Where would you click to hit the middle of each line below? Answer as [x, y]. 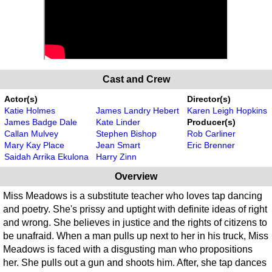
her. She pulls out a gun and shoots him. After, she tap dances [135, 262]
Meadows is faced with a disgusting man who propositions [128, 249]
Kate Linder [118, 122]
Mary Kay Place [34, 145]
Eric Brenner [211, 145]
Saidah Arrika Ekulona [46, 156]
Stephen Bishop [126, 133]
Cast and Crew [136, 79]
